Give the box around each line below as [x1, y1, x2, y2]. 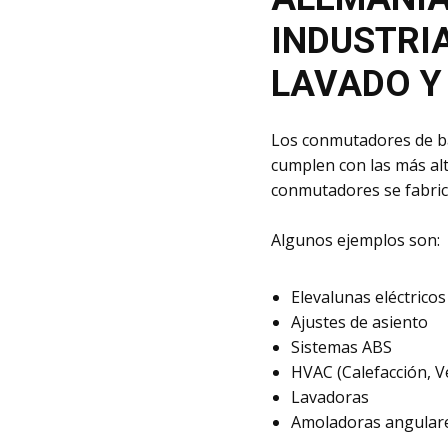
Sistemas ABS [290, 335, 392, 358]
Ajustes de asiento [290, 310, 428, 333]
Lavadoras [290, 385, 369, 408]
